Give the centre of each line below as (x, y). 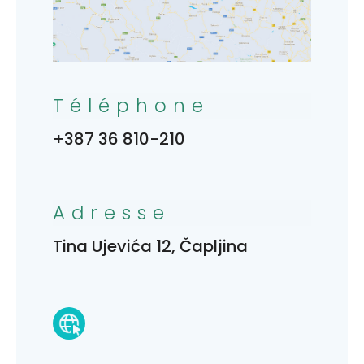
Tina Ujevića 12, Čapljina (150, 246)
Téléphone (131, 105)
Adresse (112, 212)
